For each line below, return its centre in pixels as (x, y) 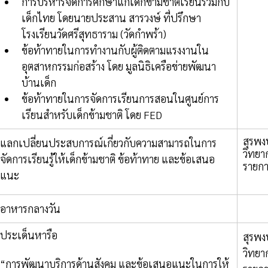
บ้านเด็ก (39, 83)
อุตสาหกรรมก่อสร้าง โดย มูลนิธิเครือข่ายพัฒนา (119, 66)
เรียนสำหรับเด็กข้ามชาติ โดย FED (93, 115)
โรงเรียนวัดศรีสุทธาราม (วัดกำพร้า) (94, 34)
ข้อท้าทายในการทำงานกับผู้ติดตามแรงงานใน (115, 50)
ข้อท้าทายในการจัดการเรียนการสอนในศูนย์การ (120, 99)
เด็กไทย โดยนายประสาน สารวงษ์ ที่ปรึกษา (111, 18)
